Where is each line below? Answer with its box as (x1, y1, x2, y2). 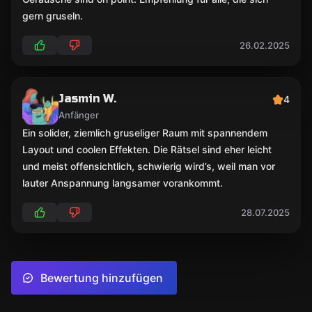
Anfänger (58, 109, 99, 120)
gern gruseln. (22, 10, 83, 22)
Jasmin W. (58, 92, 116, 105)
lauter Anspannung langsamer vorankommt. (22, 177, 223, 189)
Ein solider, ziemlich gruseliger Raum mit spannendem (22, 127, 267, 139)
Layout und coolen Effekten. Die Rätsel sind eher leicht (22, 143, 272, 155)
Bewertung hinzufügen (40, 271, 163, 285)
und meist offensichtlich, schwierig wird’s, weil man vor (22, 160, 275, 172)
